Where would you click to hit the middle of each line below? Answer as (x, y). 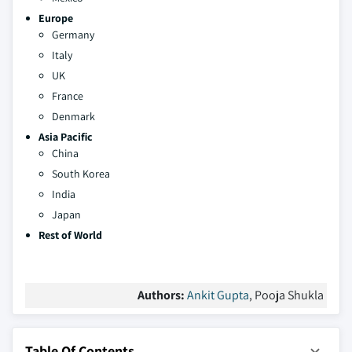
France (68, 96)
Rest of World (70, 235)
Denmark (73, 117)
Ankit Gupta (218, 295)
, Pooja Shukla (286, 295)
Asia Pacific (66, 137)
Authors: (162, 295)
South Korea (81, 174)
